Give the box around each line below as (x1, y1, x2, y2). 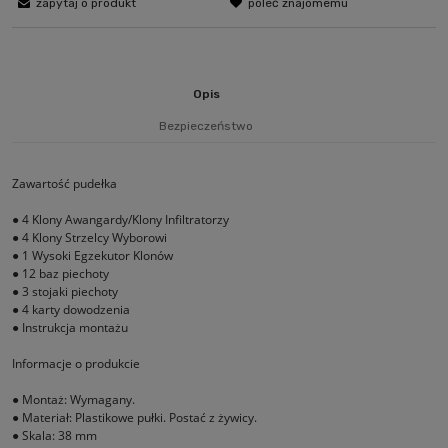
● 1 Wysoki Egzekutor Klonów (12, 246, 173, 264)
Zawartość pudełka (12, 174, 117, 192)
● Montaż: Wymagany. (12, 390, 135, 408)
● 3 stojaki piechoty (12, 282, 118, 300)
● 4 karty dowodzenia (12, 300, 130, 318)
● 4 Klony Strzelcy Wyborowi (12, 228, 167, 246)
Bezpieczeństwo (159, 118, 253, 133)
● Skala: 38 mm (12, 426, 97, 444)
